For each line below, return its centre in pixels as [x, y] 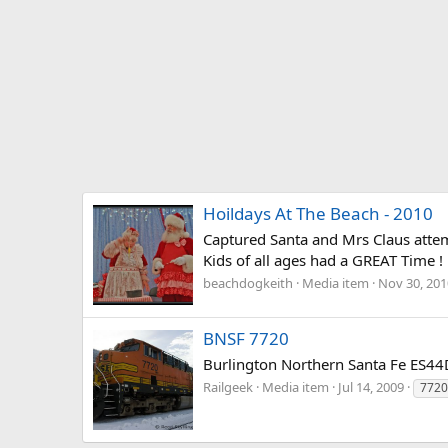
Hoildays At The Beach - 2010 [318, 213]
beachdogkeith [248, 283]
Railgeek [228, 387]
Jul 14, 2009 [371, 387]
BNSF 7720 [246, 338]
